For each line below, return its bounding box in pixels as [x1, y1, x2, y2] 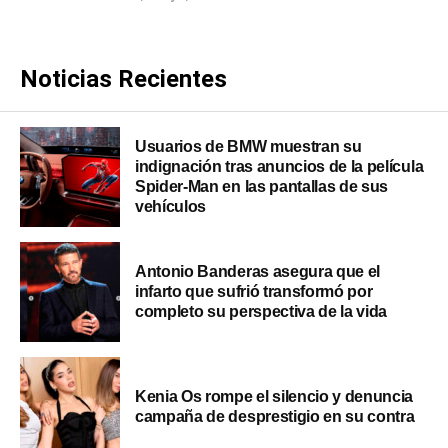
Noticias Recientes [20, 65, 227, 94]
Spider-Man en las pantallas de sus [135, 178, 389, 196]
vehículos [135, 198, 207, 216]
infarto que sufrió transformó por [135, 283, 373, 301]
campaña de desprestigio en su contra [135, 408, 415, 426]
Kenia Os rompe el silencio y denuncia [135, 388, 414, 406]
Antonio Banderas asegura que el [135, 263, 381, 281]
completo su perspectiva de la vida [135, 303, 388, 321]
